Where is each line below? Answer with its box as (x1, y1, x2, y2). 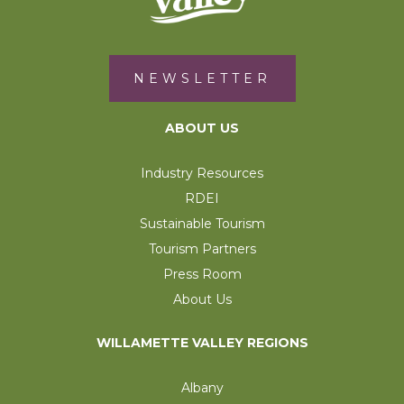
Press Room (162, 265, 242, 282)
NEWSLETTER (133, 69, 271, 87)
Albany (180, 379, 224, 396)
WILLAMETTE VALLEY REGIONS (96, 334, 308, 351)
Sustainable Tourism (139, 215, 265, 232)
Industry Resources (141, 164, 263, 181)
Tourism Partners (148, 240, 256, 257)
